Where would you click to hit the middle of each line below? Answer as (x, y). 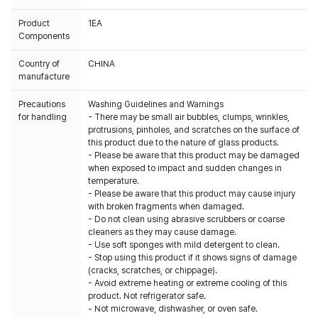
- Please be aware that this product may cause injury (192, 194)
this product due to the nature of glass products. (183, 143)
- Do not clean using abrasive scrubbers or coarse (186, 219)
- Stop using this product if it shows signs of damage (192, 258)
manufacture (44, 77)
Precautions (42, 104)
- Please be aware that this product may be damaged (194, 155)
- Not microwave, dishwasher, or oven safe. (173, 309)
